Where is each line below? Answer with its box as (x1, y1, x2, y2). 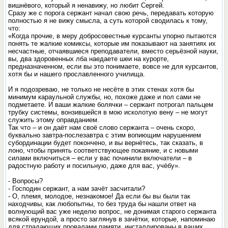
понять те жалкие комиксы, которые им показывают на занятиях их (8, 40, 216, 47)
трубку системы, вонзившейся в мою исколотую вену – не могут (8, 108, 208, 116)
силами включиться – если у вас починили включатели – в (8, 154, 192, 162)
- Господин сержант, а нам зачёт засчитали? (8, 185, 146, 192)
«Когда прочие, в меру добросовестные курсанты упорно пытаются (8, 32, 217, 40)
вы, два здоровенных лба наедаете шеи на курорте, (8, 55, 169, 63)
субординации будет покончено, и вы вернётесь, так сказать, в (8, 139, 204, 147)
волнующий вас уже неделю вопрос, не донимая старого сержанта (8, 208, 217, 215)
